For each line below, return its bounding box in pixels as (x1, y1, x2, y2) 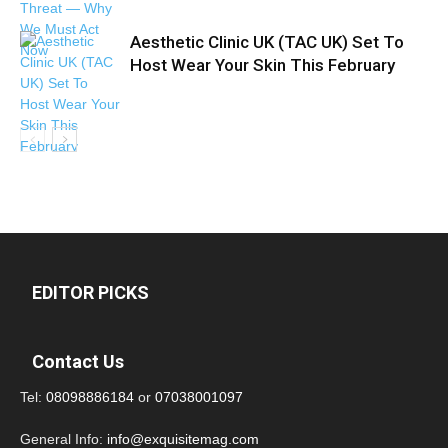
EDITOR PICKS (32, 282, 149, 303)
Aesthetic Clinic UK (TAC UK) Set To (130, 32, 404, 52)
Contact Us (32, 351, 124, 372)
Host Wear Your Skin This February (130, 55, 395, 75)
